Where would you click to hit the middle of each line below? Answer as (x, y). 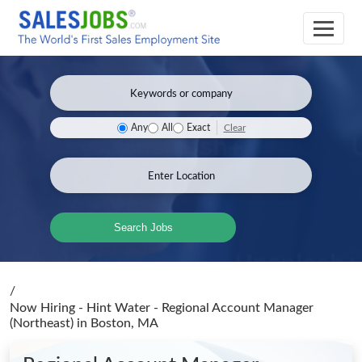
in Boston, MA (118, 323)
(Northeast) (43, 323)
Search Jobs (143, 227)
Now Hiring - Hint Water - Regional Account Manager (162, 308)
